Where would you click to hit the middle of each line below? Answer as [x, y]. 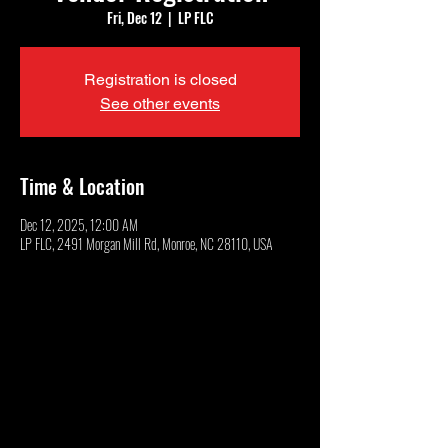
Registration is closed [160, 79]
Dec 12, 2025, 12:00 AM [79, 224]
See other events [160, 103]
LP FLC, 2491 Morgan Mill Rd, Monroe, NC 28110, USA [146, 243]
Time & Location [82, 186]
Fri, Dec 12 [134, 17]
